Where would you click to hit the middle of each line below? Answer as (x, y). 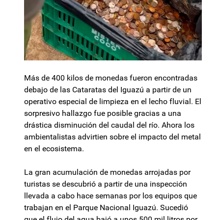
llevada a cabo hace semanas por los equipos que (110, 196)
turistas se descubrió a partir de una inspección (106, 184)
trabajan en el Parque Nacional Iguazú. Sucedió (106, 208)
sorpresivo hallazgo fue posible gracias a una (103, 113)
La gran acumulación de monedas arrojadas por (107, 172)
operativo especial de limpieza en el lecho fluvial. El (113, 102)
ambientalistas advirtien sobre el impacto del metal (112, 137)
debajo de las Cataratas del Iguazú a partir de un (108, 90)
